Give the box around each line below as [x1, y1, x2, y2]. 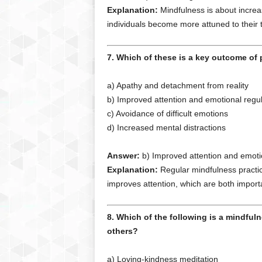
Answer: [106, 151, 140, 160]
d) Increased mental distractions [106, 123, 226, 132]
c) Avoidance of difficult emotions [106, 109, 228, 118]
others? [106, 226, 138, 236]
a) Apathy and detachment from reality [106, 81, 249, 90]
